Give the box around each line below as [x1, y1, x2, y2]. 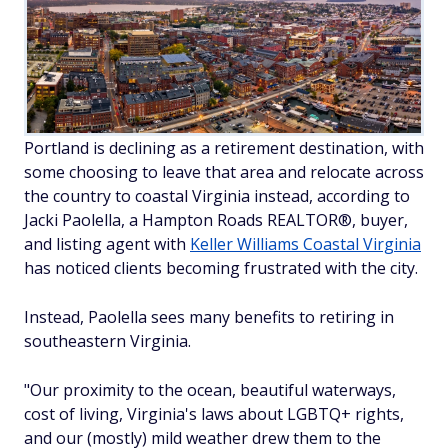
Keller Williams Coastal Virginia [190, 232, 421, 255]
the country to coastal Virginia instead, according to [24, 184, 410, 207]
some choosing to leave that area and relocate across [24, 160, 424, 183]
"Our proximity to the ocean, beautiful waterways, [24, 378, 396, 401]
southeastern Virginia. [24, 329, 191, 352]
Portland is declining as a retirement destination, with [24, 136, 424, 159]
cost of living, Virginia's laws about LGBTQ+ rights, [24, 402, 404, 425]
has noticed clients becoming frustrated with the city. [24, 256, 418, 279]
